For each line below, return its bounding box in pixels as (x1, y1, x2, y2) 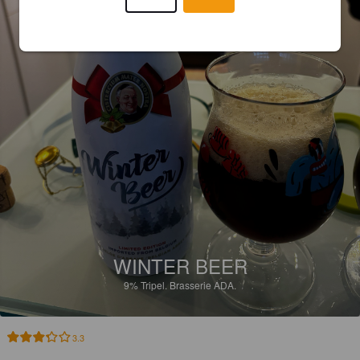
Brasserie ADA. (170, 278, 236, 292)
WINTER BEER (112, 252, 247, 280)
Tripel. (141, 278, 170, 292)
